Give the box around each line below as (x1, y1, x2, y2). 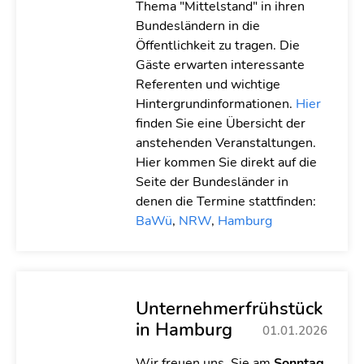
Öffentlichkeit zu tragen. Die (135, 37, 300, 54)
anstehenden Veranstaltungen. (135, 134, 316, 152)
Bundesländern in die (135, 17, 260, 35)
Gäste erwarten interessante (135, 56, 305, 74)
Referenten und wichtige (135, 76, 280, 93)
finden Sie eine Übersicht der (135, 115, 305, 132)
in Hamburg (135, 317, 232, 342)
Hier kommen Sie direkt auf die (135, 154, 317, 171)
